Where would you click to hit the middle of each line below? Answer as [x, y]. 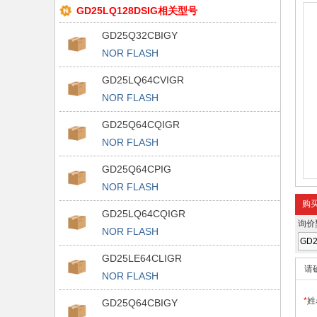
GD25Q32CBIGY [140, 35]
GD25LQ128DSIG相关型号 [137, 11]
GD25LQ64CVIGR [143, 80]
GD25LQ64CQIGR [144, 214]
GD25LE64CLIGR [142, 258]
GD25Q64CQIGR [141, 125]
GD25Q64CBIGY [140, 303]
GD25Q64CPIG [137, 169]
